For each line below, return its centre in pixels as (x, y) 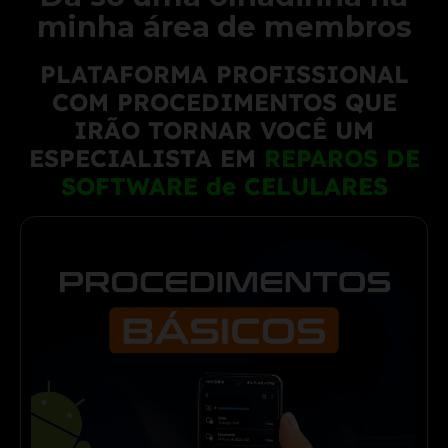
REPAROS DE (337, 158)
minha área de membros (224, 27)
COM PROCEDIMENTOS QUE (224, 102)
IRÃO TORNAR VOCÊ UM (224, 130)
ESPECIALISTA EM (142, 158)
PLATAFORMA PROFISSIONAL (224, 74)
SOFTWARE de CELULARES (224, 186)
